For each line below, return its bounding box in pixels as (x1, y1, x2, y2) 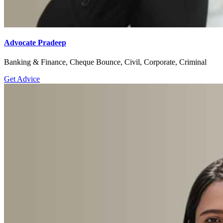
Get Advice (4, 74, 40, 83)
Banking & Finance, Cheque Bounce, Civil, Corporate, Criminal (4, 57, 207, 66)
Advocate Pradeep (4, 38, 66, 47)
